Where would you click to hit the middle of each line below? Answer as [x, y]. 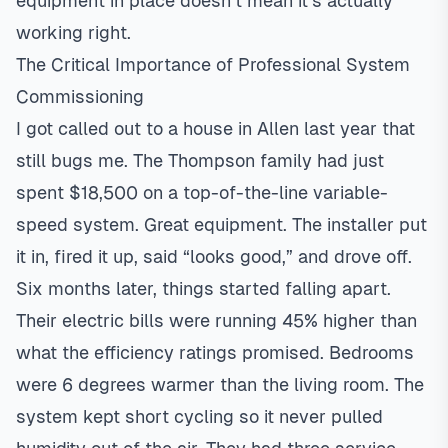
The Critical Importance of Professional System [213, 64]
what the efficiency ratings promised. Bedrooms [215, 352]
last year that [357, 128]
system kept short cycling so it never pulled [199, 416]
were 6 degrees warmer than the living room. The [220, 384]
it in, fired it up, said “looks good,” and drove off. [214, 256]
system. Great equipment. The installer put [247, 224]
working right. [73, 32]
